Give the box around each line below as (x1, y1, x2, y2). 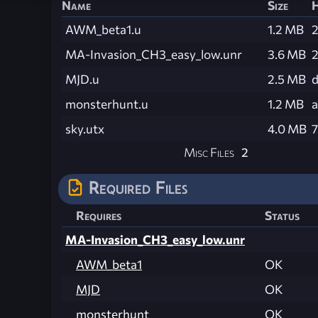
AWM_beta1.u (65, 22, 141, 38)
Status (265, 208, 300, 224)
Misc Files (184, 145, 234, 160)
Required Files (89, 177, 187, 198)
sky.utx (65, 121, 104, 137)
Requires (76, 208, 121, 224)
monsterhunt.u (65, 97, 148, 112)
